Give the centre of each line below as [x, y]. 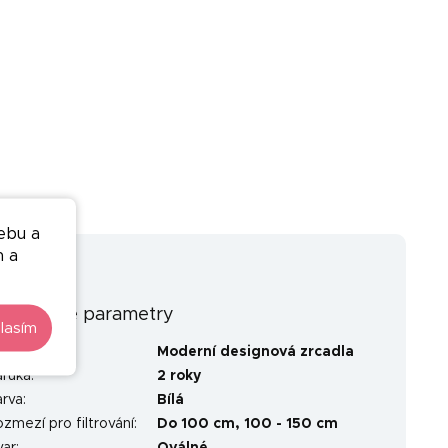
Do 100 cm [196, 424]
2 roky [179, 376]
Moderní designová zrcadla [256, 352]
